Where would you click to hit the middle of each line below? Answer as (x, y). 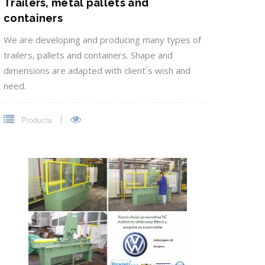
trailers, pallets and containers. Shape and (88, 55)
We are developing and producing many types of (102, 40)
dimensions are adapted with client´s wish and (97, 71)
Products (35, 120)
